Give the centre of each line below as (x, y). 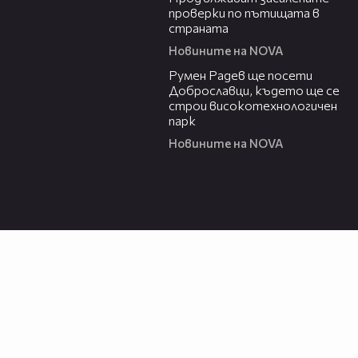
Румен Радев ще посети (241, 75)
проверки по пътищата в (244, 13)
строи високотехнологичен (253, 105)
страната (199, 28)
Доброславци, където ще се (254, 90)
